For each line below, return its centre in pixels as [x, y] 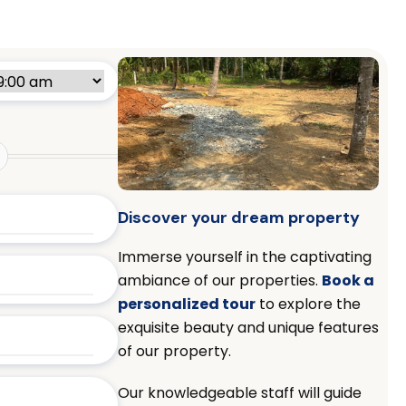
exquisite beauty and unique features [248, 327]
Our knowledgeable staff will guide [239, 392]
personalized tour [186, 304]
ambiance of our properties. [219, 280]
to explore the [308, 304]
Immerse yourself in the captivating [244, 256]
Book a [348, 280]
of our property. [174, 351]
